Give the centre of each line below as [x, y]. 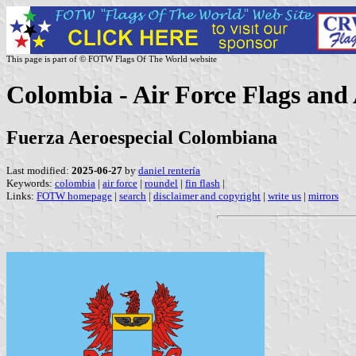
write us [284, 195]
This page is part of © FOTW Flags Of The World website [112, 59]
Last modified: [39, 170]
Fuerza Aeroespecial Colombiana [142, 137]
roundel [161, 183]
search [133, 195]
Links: [21, 195]
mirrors [323, 195]
